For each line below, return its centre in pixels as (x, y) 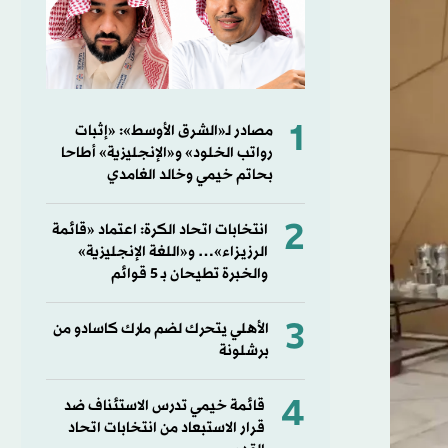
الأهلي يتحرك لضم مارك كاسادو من (160, 329)
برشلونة (243, 351)
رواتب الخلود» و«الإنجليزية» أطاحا (166, 153)
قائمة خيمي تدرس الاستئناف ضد (164, 406)
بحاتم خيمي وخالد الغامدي (189, 175)
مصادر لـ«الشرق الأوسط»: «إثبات (173, 131)
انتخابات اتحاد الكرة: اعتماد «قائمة (159, 230)
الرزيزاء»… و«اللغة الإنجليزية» (172, 252)
